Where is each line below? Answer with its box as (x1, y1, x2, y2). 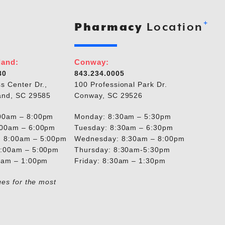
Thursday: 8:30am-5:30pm (74, 145, 171, 154)
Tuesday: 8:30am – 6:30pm (74, 123, 174, 132)
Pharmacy (74, 21, 143, 34)
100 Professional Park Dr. (74, 80, 167, 88)
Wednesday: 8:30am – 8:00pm (74, 134, 185, 143)
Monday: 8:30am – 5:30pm (74, 112, 172, 121)
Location (143, 21, 203, 34)
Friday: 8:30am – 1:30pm (74, 156, 166, 165)
